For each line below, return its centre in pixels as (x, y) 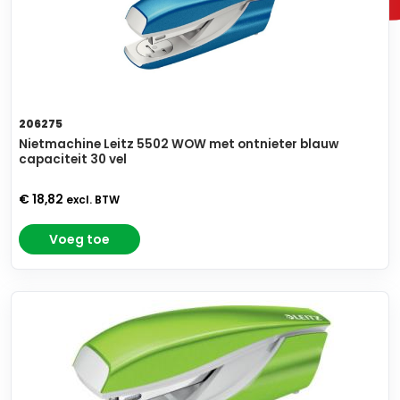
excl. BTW (93, 200)
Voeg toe (79, 240)
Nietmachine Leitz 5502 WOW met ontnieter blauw (179, 145)
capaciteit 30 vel (73, 160)
